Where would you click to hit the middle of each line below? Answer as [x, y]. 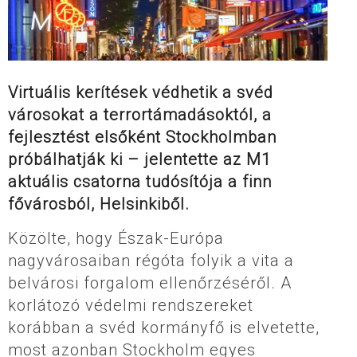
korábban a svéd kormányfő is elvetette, [164, 327]
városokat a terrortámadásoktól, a [140, 114]
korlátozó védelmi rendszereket [131, 305]
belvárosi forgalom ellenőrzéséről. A [150, 282]
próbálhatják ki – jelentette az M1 [139, 159]
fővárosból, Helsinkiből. [99, 204]
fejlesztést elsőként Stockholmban [142, 137]
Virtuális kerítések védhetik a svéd [141, 92]
